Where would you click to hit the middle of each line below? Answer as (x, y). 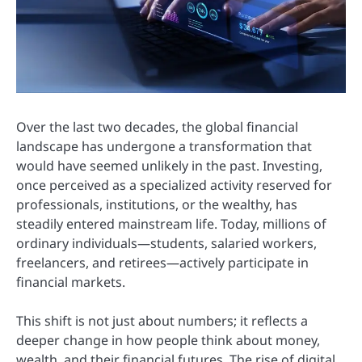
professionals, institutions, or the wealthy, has (157, 205)
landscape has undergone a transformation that (164, 147)
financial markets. (71, 282)
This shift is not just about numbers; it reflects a (162, 321)
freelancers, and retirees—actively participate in (162, 263)
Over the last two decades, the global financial (157, 127)
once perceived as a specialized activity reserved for (174, 185)
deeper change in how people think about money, (168, 341)
